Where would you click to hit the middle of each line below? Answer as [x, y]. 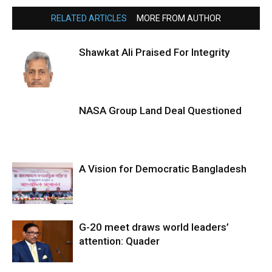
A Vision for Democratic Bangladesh [163, 169]
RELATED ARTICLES [89, 19]
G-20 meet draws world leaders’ [154, 227]
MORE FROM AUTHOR [179, 19]
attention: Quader [119, 241]
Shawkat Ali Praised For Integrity [154, 53]
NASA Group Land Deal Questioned [160, 111]
